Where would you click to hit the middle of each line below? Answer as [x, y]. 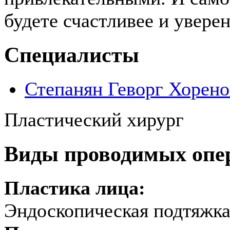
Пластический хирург [94, 119]
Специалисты [72, 54]
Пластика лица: [77, 188]
